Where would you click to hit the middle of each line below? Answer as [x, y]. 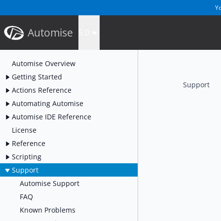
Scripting [27, 156]
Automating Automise [48, 103]
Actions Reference [42, 90]
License [24, 130]
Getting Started [37, 76]
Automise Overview [44, 63]
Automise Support [50, 183]
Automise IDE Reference [52, 116]
